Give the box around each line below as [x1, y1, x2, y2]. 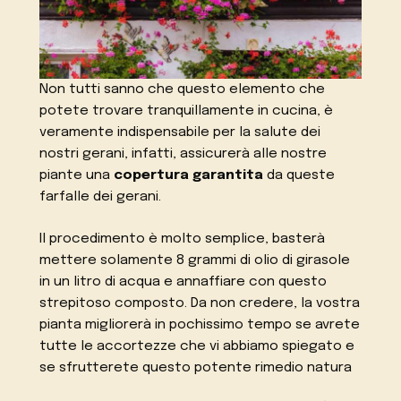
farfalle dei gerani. [39, 189, 162, 204]
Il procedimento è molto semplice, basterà [39, 231, 326, 246]
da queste [263, 167, 336, 183]
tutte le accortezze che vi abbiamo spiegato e [39, 338, 355, 354]
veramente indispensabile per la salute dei [39, 124, 321, 140]
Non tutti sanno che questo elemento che [39, 81, 326, 97]
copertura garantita [110, 167, 264, 183]
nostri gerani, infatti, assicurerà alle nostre [39, 146, 328, 161]
